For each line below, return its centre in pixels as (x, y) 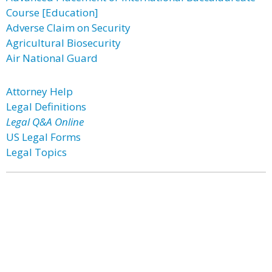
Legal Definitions (46, 107)
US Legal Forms (43, 137)
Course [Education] (52, 12)
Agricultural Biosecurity (63, 43)
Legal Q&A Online (45, 122)
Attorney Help (39, 91)
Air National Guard (52, 58)
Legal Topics (36, 152)
